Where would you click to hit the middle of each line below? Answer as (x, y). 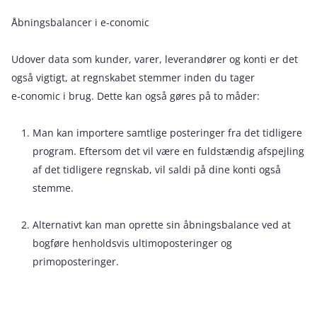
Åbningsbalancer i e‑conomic (80, 22)
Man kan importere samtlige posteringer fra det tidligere (167, 133)
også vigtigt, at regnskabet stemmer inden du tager (133, 77)
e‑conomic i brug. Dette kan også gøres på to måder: (136, 96)
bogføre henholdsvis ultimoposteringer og (132, 243)
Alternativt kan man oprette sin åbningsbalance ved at (162, 225)
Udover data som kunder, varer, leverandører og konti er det (155, 59)
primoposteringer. (76, 261)
